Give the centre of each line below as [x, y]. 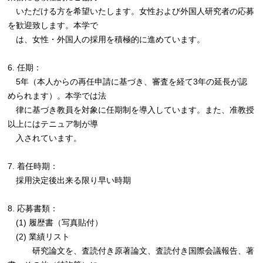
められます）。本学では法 [57, 96]
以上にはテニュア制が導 [53, 124]
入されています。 [45, 138]
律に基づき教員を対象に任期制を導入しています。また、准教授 [131, 110]
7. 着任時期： [33, 166]
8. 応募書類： [33, 209]
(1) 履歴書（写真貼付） [55, 223]
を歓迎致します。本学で [53, 26]
